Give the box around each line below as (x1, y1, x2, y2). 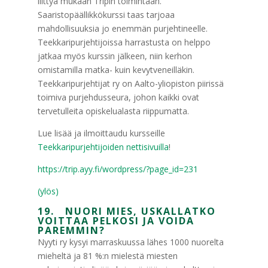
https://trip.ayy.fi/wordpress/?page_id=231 (37, 163, 198, 175)
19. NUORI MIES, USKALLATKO (37, 205, 216, 218)
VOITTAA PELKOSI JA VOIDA (37, 214, 194, 227)
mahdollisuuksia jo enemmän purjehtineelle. (37, 23, 208, 34)
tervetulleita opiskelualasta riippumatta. (37, 105, 189, 117)
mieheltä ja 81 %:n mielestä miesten (37, 250, 178, 261)
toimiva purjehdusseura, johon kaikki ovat (37, 92, 199, 103)
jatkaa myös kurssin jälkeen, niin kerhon (37, 50, 192, 62)
